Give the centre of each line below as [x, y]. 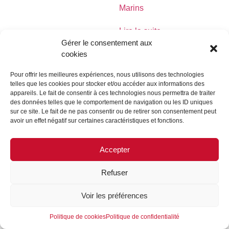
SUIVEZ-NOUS [128, 111]
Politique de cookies [78, 217]
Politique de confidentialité [143, 217]
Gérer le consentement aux [107, 43]
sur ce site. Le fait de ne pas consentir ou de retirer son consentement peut [113, 111]
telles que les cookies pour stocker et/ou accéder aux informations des [107, 84]
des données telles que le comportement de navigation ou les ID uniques [111, 102]
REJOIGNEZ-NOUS [51, 111]
